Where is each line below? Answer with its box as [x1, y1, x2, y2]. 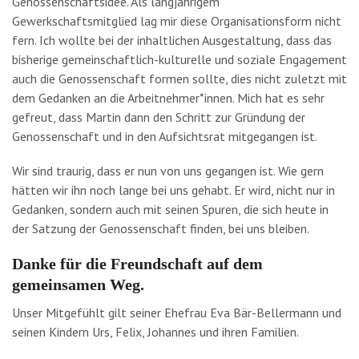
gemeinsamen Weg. [12, 276, 144, 294]
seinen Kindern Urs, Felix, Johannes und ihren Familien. [12, 324, 299, 341]
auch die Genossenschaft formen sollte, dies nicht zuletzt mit [12, 70, 347, 87]
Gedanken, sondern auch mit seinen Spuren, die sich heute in [12, 200, 329, 217]
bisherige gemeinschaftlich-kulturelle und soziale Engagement [12, 50, 347, 67]
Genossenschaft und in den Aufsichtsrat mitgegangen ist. [12, 127, 317, 144]
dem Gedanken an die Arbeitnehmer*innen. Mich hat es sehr [12, 89, 325, 106]
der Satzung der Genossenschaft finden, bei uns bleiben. [12, 220, 309, 236]
